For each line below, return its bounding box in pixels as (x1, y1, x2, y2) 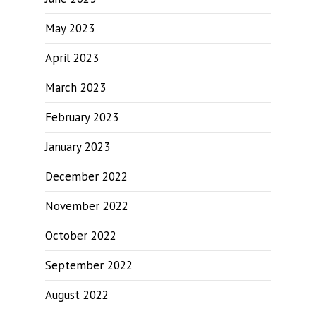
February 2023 (45, 109, 119, 125)
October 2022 (45, 228, 116, 243)
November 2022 (45, 198, 128, 214)
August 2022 (45, 287, 109, 303)
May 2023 (45, 20, 95, 36)
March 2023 (45, 80, 106, 95)
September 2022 (45, 257, 133, 273)
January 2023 (45, 139, 110, 154)
